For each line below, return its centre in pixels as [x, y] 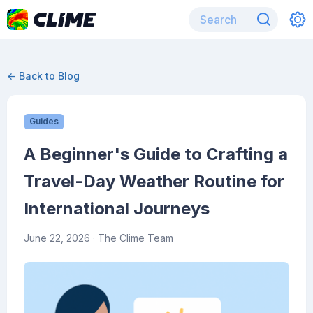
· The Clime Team [132, 238]
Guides [44, 121]
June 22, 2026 [57, 238]
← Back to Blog [43, 76]
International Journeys [117, 209]
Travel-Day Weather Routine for [154, 181]
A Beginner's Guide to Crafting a [156, 154]
